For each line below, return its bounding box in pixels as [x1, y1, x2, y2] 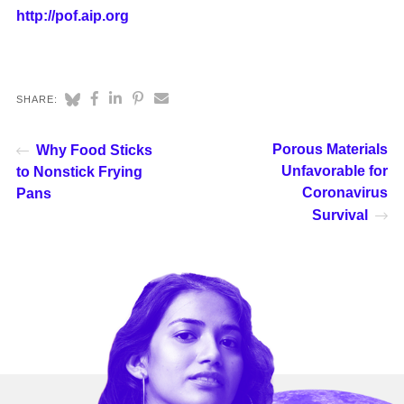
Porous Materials [272, 141, 389, 157]
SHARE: [15, 93, 59, 105]
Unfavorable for [281, 162, 389, 179]
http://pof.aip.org [15, 7, 129, 23]
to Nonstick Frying [15, 163, 142, 179]
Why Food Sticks [35, 142, 152, 158]
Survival [312, 207, 369, 223]
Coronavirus [302, 184, 389, 200]
